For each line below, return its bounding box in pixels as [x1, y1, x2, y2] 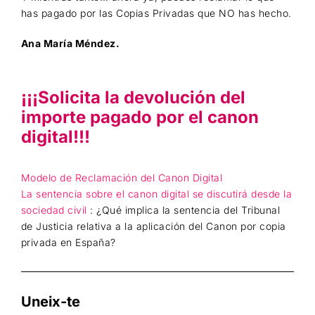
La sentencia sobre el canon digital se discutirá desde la [20, 188, 292, 200]
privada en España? [20, 236, 116, 249]
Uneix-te [20, 293, 80, 311]
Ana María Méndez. [20, 37, 120, 50]
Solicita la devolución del [37, 87, 245, 108]
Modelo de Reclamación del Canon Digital [20, 172, 223, 184]
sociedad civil [20, 204, 91, 217]
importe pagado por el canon [20, 107, 259, 128]
